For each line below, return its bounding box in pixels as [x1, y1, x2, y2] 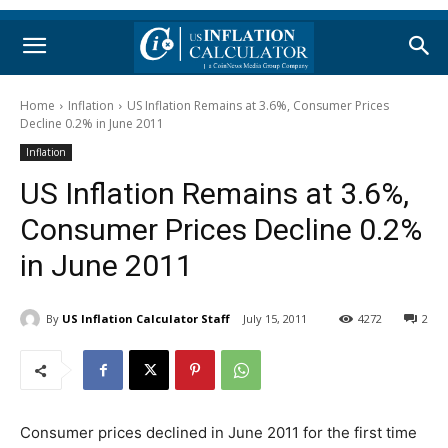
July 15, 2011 [243, 311, 307, 327]
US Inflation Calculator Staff [62, 310, 230, 326]
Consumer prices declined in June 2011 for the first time [20, 423, 417, 443]
